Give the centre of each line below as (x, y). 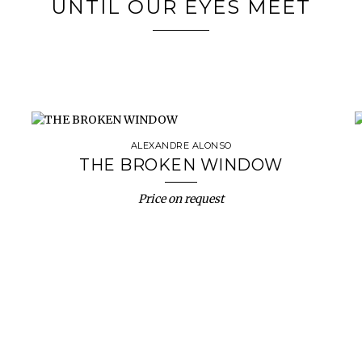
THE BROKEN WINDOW (181, 165)
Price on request (181, 199)
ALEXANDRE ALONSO (181, 145)
